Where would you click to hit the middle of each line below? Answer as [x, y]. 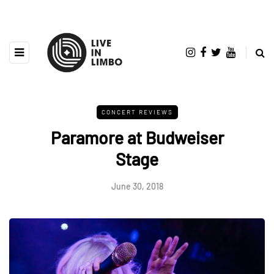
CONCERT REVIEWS [137, 112]
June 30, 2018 [137, 186]
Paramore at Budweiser [137, 137]
